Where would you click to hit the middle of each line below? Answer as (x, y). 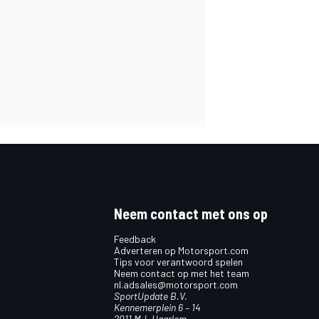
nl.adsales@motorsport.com (176, 285)
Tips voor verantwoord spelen (178, 262)
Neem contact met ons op (191, 214)
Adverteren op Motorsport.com (181, 251)
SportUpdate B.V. (151, 296)
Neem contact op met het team (182, 273)
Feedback (135, 239)
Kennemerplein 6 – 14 (157, 308)
